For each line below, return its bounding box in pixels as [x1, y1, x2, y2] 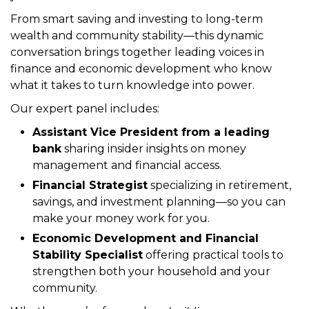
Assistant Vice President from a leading [32, 204, 270, 218]
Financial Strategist [32, 257, 148, 271]
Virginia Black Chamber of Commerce [57, 18, 283, 32]
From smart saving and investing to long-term [10, 91, 263, 105]
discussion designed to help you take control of [10, 51, 271, 65]
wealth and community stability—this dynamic [10, 108, 263, 121]
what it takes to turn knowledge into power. [10, 157, 255, 171]
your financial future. [10, 68, 128, 81]
